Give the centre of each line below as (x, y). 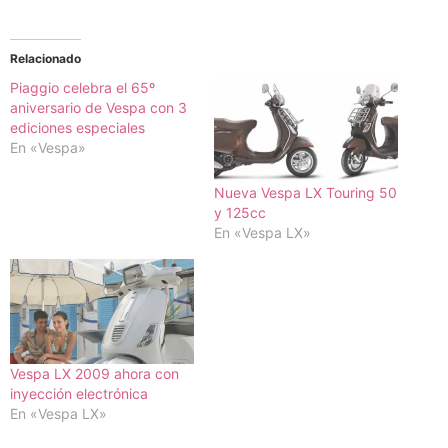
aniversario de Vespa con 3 (98, 108)
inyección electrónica (79, 394)
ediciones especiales (77, 128)
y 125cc (240, 213)
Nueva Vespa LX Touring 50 (305, 193)
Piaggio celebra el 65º (82, 88)
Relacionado (45, 59)
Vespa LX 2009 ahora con (94, 374)
